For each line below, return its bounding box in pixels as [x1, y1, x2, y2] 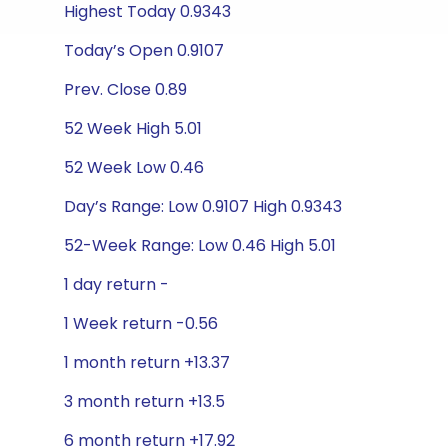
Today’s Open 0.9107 [64, 39, 224, 62]
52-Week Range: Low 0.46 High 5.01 [64, 234, 336, 257]
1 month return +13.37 [64, 351, 230, 374]
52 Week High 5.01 [64, 117, 202, 140]
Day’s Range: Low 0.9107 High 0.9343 [64, 195, 342, 218]
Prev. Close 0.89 [64, 78, 187, 101]
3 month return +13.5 [64, 390, 225, 413]
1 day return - [64, 273, 169, 296]
